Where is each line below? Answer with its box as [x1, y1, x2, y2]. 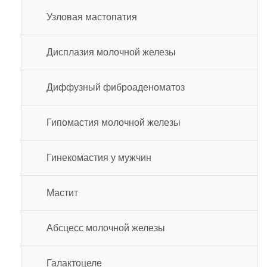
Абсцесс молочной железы [46, 222, 165, 233]
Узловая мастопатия [46, 11, 137, 22]
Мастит [46, 187, 78, 198]
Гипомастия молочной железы [46, 117, 181, 128]
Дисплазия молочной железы [46, 46, 176, 57]
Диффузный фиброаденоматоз [46, 82, 185, 92]
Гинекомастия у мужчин [46, 152, 151, 163]
